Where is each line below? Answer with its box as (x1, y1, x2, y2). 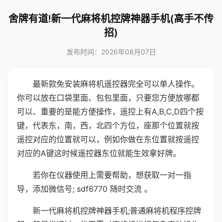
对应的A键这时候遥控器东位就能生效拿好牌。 (17, 148, 181, 158)
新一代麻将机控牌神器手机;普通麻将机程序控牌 (33, 206, 201, 216)
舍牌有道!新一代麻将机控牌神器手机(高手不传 (8, 13, 214, 25)
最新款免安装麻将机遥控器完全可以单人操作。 (33, 79, 199, 89)
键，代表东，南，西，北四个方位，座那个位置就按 (17, 120, 199, 130)
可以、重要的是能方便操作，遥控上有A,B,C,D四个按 (17, 107, 204, 116)
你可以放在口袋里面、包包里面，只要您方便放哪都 (17, 93, 199, 103)
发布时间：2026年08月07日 (66, 48, 156, 56)
